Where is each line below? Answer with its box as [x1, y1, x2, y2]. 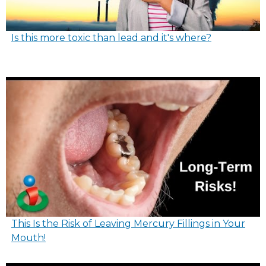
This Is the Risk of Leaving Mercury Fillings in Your [11, 217, 245, 229]
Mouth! [11, 232, 46, 243]
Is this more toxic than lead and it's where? [11, 31, 211, 43]
